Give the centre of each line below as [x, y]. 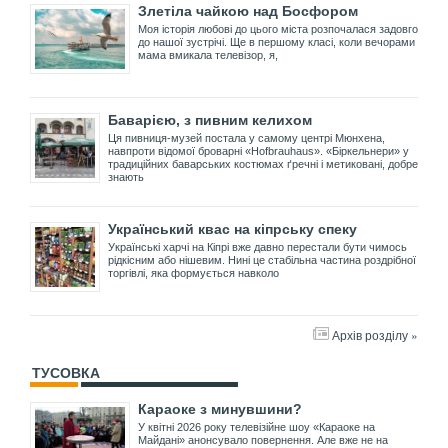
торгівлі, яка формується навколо [193, 272]
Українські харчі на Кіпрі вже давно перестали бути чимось [257, 246]
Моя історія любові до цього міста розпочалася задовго [278, 28]
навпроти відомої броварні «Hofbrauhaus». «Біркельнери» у [258, 150]
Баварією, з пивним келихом [210, 119]
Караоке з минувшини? [220, 408]
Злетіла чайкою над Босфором [248, 10]
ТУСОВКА [66, 372]
